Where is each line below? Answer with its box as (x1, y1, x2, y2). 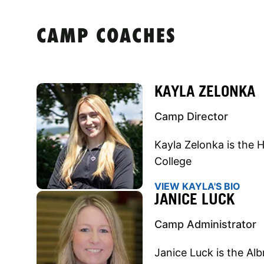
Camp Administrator (154, 217, 256, 230)
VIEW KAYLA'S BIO (154, 180, 240, 192)
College (154, 154, 192, 167)
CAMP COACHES (37, 27, 176, 48)
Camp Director (154, 110, 228, 123)
